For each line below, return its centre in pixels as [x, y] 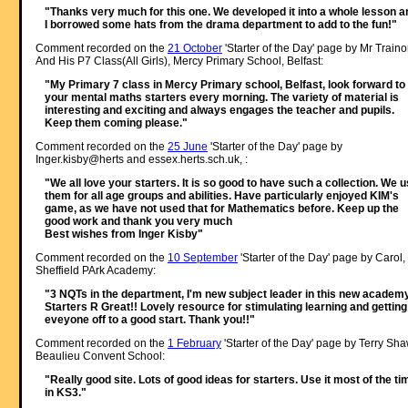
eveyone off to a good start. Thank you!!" [149, 320]
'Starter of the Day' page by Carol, [321, 258]
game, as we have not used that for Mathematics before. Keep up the [221, 209]
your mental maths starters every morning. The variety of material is [221, 98]
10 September [202, 258]
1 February [194, 344]
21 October [194, 49]
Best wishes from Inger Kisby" [123, 235]
